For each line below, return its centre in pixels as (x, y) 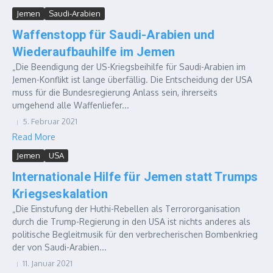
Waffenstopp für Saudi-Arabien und (114, 35)
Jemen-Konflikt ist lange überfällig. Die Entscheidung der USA (132, 80)
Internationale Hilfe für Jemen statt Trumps (135, 177)
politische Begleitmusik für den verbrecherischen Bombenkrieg (135, 234)
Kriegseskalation (60, 194)
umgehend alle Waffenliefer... (71, 105)
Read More (34, 137)
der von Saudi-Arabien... (59, 247)
